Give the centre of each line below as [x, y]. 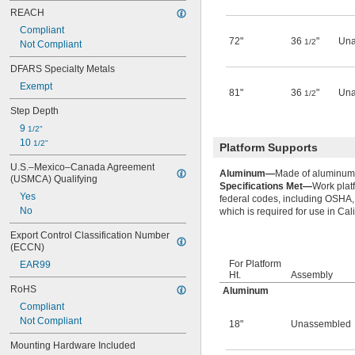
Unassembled [321, 324]
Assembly [312, 275]
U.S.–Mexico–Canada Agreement [82, 167]
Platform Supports [269, 147]
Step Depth [34, 111]
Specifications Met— [266, 186]
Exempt [36, 86]
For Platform [255, 264]
